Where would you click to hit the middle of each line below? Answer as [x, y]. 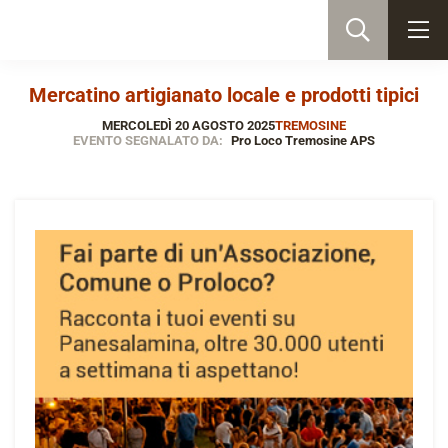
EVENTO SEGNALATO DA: [148, 140]
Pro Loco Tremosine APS [301, 140]
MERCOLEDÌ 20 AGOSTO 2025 [188, 125]
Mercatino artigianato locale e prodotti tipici [224, 95]
